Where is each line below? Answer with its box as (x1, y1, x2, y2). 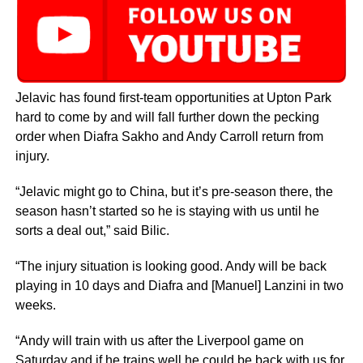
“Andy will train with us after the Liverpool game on (15, 333, 304, 348)
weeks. (15, 297, 56, 312)
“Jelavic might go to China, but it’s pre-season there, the (15, 184, 333, 199)
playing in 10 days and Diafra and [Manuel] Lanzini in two (15, 278, 344, 293)
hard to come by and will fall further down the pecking (15, 109, 319, 124)
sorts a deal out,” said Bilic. (15, 223, 169, 237)
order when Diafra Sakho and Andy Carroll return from (15, 129, 323, 143)
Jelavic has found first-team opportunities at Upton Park (15, 90, 331, 105)
